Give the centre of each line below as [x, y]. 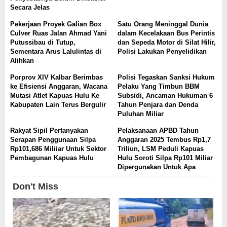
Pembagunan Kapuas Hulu [52, 158]
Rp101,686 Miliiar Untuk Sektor [58, 149]
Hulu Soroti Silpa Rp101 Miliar [165, 158]
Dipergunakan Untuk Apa [156, 167]
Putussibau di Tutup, [43, 43]
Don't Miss [35, 186]
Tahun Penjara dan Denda [158, 105]
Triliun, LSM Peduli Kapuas [160, 149]
